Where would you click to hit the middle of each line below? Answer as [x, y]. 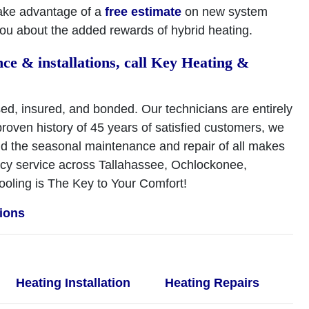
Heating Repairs [212, 283]
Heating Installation [73, 283]
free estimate [143, 12]
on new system [225, 12]
